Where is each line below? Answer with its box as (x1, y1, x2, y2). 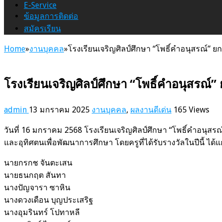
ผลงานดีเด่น (130, 105, 171, 114)
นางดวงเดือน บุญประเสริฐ (4, 195, 93, 205)
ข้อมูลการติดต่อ (24, 11, 78, 21)
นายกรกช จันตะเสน (4, 158, 72, 167)
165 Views (173, 105, 209, 114)
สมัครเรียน (24, 23, 61, 33)
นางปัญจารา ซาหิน (4, 182, 70, 192)
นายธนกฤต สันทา (4, 170, 66, 180)
